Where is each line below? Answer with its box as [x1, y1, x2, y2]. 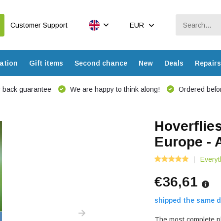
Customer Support [10, 21, 68, 29]
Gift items [29, 59, 63, 67]
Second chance [74, 59, 127, 67]
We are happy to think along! [68, 85, 160, 93]
